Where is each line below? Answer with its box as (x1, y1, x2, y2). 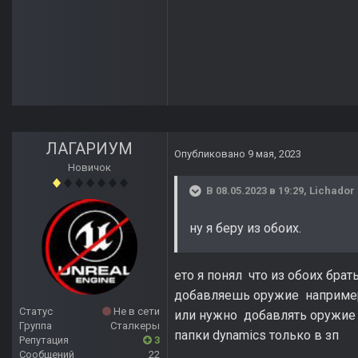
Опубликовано (174, 148, 248, 161)
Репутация (19, 334, 69, 347)
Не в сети (111, 305, 160, 318)
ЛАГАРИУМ (46, 139, 133, 159)
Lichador (309, 185, 355, 197)
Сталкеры (110, 320, 160, 332)
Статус (19, 305, 53, 318)
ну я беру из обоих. (189, 221, 301, 237)
